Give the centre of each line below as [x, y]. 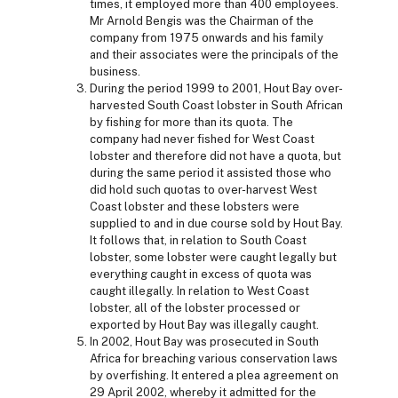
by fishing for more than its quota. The [191, 122]
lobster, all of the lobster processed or [195, 307]
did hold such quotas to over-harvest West [203, 189]
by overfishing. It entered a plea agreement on [214, 375]
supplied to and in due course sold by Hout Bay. [216, 223]
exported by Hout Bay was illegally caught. [204, 324]
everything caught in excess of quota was [201, 274]
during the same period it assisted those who [211, 172]
